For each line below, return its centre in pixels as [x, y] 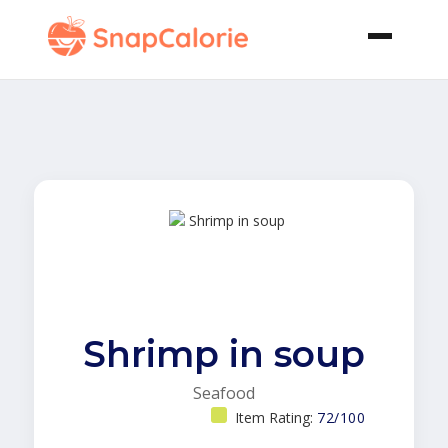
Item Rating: [276, 417]
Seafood [224, 393]
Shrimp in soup [224, 354]
